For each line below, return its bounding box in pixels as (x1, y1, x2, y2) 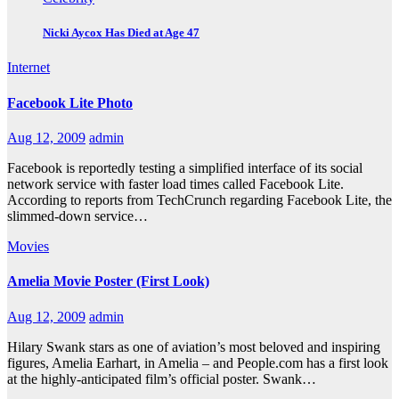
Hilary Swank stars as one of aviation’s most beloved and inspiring (7, 338, 380, 354)
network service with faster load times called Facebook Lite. (7, 176, 344, 191)
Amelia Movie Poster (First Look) (7, 273, 209, 289)
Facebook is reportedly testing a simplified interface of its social (7, 160, 362, 175)
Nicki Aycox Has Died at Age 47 (43, 26, 199, 40)
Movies (7, 239, 49, 254)
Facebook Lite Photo (7, 94, 133, 110)
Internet (7, 60, 50, 76)
